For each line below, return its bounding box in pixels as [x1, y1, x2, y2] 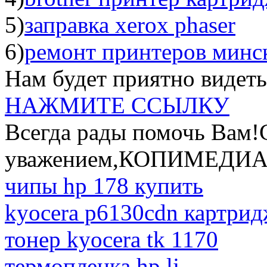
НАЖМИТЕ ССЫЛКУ [5, 92, 229, 119]
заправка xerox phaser [24, 12, 235, 38]
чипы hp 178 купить [5, 173, 203, 199]
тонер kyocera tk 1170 [5, 226, 218, 253]
